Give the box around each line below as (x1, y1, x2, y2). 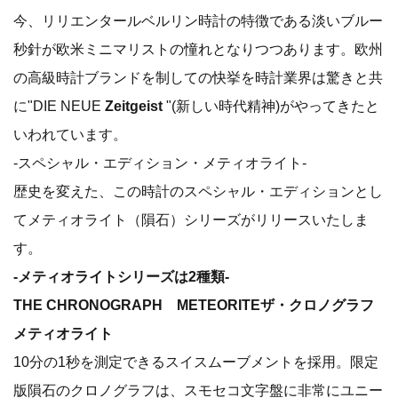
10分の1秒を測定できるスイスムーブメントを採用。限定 (13, 354, 378, 370)
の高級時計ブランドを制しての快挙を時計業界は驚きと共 (13, 69, 383, 86)
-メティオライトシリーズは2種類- (13, 268, 229, 285)
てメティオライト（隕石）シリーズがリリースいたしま (13, 211, 369, 228)
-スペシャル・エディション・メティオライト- (13, 155, 306, 171)
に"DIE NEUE (13, 98, 105, 115)
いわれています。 (13, 126, 127, 143)
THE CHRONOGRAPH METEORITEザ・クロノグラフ (13, 297, 374, 314)
